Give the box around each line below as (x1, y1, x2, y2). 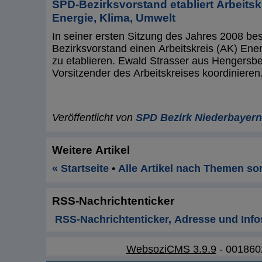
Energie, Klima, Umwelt (52, 11, 175, 24)
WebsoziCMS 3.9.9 (126, 243, 216, 255)
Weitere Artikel (52, 143, 130, 157)
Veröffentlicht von (52, 112, 136, 124)
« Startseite (52, 163, 109, 175)
